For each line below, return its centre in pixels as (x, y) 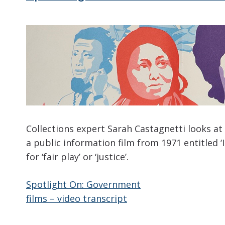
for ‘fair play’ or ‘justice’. (77, 157)
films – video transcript (77, 199)
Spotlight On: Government (83, 185)
